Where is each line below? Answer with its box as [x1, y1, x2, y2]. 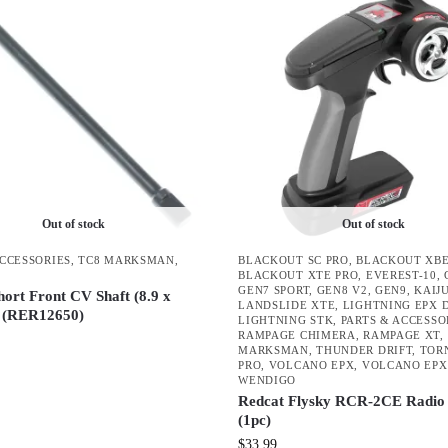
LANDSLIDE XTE [238, 298, 336, 311]
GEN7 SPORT [238, 283, 310, 296]
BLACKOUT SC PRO [238, 253, 349, 266]
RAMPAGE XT [363, 328, 441, 341]
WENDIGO [238, 373, 297, 386]
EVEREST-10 [365, 268, 437, 281]
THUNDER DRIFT [316, 343, 413, 356]
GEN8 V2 [316, 283, 368, 296]
